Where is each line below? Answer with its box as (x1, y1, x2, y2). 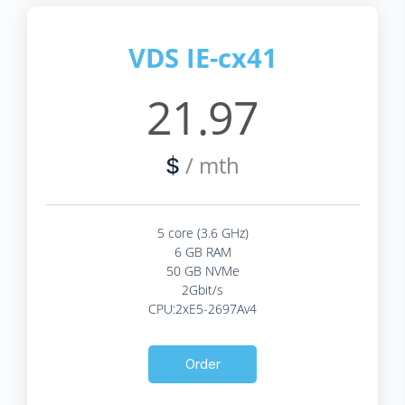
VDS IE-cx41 (127, 39, 278, 75)
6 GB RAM (174, 242, 231, 260)
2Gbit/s (182, 280, 223, 298)
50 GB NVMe (165, 261, 240, 279)
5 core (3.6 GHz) (156, 223, 249, 241)
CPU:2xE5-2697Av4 (148, 299, 257, 317)
